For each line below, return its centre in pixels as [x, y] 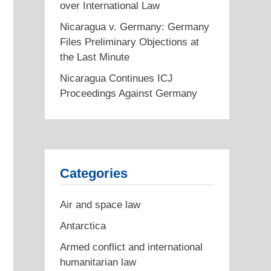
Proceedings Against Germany [128, 93]
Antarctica [83, 226]
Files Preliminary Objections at [129, 42]
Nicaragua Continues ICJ [116, 78]
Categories [93, 173]
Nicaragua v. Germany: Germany [134, 27]
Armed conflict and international [131, 247]
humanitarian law [98, 262]
